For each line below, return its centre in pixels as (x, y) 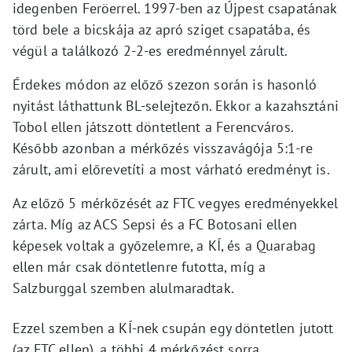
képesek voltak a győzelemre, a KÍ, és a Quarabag (165, 245)
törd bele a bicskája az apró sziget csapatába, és (162, 29)
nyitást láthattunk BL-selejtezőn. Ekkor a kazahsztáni (176, 105)
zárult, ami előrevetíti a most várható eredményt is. (171, 169)
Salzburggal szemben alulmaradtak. (123, 288)
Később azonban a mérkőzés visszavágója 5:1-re (163, 148)
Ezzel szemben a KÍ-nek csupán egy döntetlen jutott (173, 328)
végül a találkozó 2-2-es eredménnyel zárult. (150, 50)
